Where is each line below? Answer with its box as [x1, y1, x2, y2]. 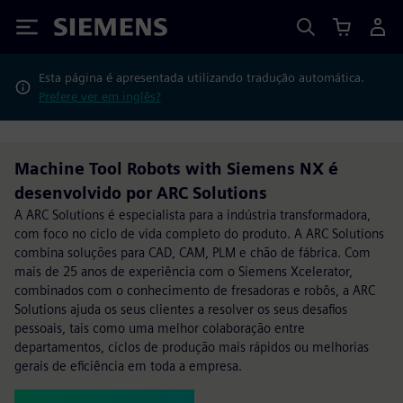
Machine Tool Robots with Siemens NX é [14, 159, 338, 178]
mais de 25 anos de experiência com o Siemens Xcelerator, [14, 264, 353, 279]
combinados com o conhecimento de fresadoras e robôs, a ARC [14, 282, 375, 298]
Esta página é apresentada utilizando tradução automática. [38, 70, 364, 85]
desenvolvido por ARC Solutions [14, 184, 267, 202]
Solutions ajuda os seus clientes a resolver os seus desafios [14, 301, 347, 317]
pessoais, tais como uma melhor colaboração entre [14, 320, 305, 336]
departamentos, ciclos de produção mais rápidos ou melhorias [14, 339, 369, 354]
